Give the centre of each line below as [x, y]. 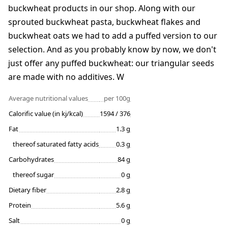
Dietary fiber [27, 190]
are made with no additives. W [67, 77]
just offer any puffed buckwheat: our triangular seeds [111, 63]
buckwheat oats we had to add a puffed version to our [113, 36]
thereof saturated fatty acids [56, 144]
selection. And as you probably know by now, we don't [112, 50]
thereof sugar [33, 175]
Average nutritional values [48, 98]
